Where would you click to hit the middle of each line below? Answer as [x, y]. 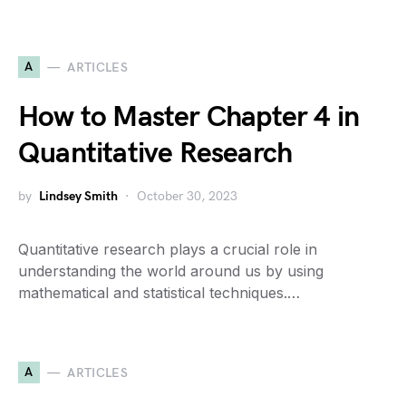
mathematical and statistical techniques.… [159, 293]
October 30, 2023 [187, 196]
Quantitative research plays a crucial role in [168, 249]
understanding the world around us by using [171, 271]
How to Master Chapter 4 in [189, 117]
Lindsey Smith [78, 196]
